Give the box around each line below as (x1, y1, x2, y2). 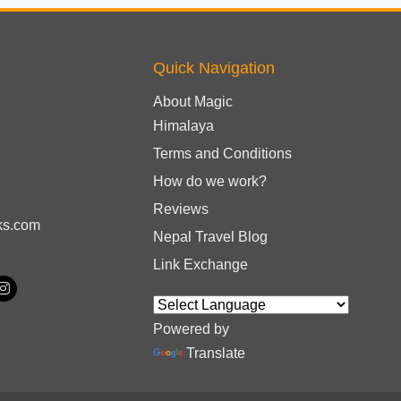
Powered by (153, 320, 229, 337)
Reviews (153, 200, 209, 217)
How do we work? (153, 173, 267, 189)
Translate (186, 345, 245, 361)
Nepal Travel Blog (153, 228, 268, 244)
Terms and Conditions (153, 145, 292, 161)
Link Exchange (153, 256, 248, 272)
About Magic (153, 93, 233, 109)
